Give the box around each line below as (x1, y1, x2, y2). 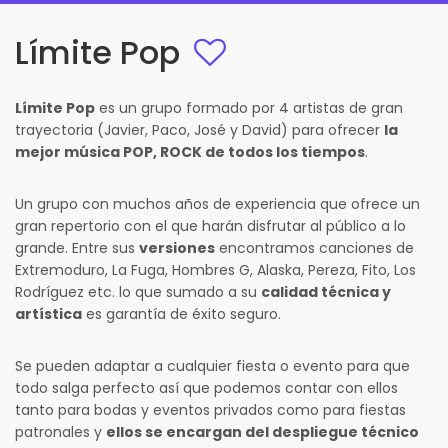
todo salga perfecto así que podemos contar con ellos (15, 378, 398, 398)
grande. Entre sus (15, 238, 139, 258)
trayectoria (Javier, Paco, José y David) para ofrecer (15, 120, 384, 140)
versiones (139, 238, 215, 258)
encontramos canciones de (215, 238, 414, 258)
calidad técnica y (261, 282, 391, 302)
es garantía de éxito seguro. (82, 304, 281, 324)
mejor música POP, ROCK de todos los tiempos (15, 142, 365, 162)
